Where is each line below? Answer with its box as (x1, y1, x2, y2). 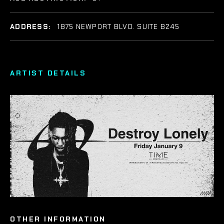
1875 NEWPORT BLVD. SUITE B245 (57, 22, 179, 31)
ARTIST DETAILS (10, 68, 86, 77)
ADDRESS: (10, 22, 53, 31)
